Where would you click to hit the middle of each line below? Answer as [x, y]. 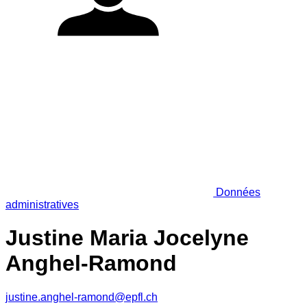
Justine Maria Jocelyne [127, 238]
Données [237, 192]
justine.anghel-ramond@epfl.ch [82, 297]
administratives [42, 204]
